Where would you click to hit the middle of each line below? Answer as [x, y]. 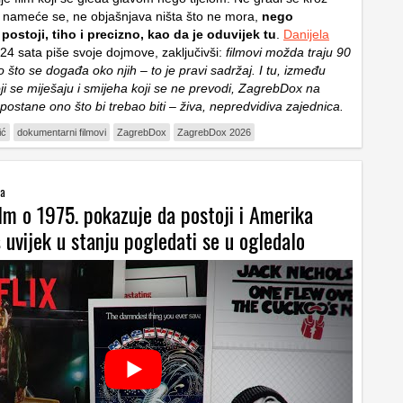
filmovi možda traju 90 [287, 52]
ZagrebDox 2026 [214, 132]
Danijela [306, 34]
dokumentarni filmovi [62, 132]
